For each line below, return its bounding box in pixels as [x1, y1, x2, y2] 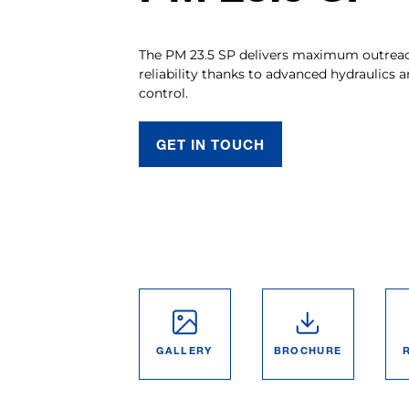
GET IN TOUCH [155, 136, 266, 152]
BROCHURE [273, 343, 342, 356]
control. [138, 85, 188, 101]
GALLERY [156, 343, 213, 356]
